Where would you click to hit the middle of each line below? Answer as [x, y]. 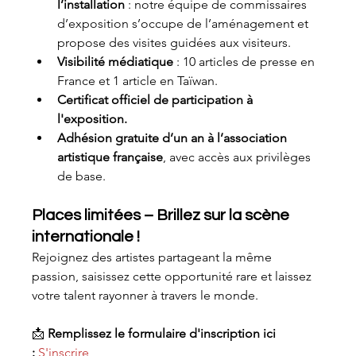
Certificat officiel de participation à [157, 99]
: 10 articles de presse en [246, 61]
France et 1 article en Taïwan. [138, 80]
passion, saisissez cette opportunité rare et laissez [174, 276]
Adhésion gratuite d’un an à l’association [174, 137]
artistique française [110, 157]
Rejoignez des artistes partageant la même [154, 257]
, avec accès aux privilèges [239, 157]
